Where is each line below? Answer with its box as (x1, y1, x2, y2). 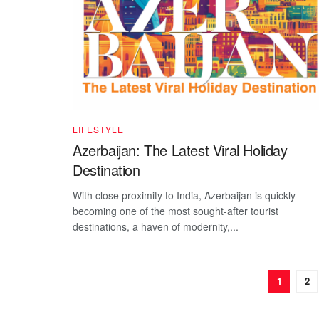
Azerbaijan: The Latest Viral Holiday (73, 140, 288, 161)
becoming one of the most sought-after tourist (73, 204, 278, 219)
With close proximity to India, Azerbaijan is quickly (73, 188, 296, 203)
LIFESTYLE (73, 123, 124, 136)
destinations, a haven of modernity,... (73, 219, 239, 234)
